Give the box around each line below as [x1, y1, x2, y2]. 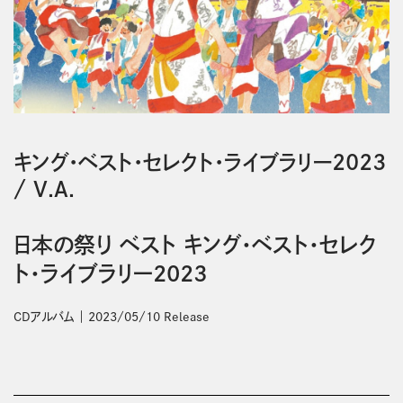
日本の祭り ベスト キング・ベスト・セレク [13, 233, 376, 255]
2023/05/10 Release [88, 310, 210, 324]
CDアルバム [13, 310, 74, 324]
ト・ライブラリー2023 [13, 262, 207, 284]
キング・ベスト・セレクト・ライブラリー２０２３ [13, 151, 386, 173]
